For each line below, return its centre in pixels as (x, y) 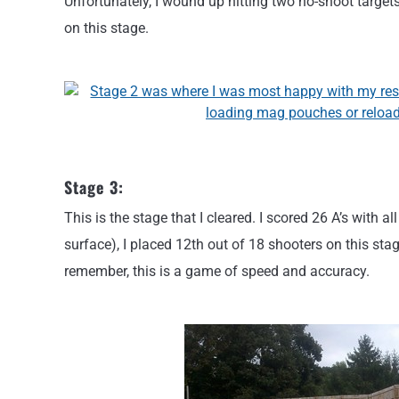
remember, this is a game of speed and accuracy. (217, 272)
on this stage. (106, 28)
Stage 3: (94, 187)
